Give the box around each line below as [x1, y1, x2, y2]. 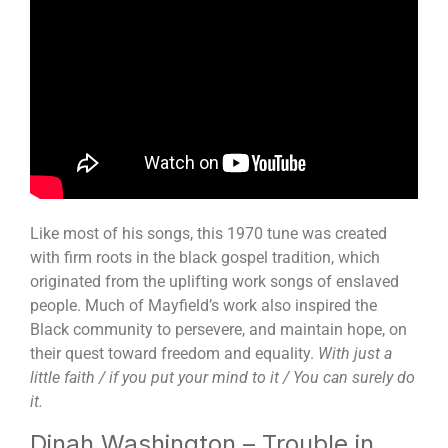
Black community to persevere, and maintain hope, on [30, 319, 407, 339]
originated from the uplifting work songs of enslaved [30, 271, 399, 291]
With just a [318, 343, 392, 363]
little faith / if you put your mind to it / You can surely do [30, 367, 415, 387]
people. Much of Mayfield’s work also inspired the [30, 295, 377, 315]
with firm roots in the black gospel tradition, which [30, 247, 380, 267]
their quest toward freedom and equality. [30, 343, 318, 363]
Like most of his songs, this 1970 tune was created [30, 223, 387, 243]
